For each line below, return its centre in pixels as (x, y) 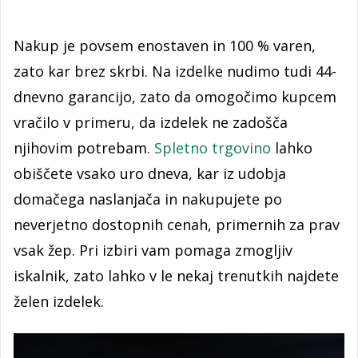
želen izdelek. (59, 301)
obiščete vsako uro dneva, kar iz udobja (150, 173)
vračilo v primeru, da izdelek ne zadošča (151, 122)
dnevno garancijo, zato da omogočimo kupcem (175, 97)
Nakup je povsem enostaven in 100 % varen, (165, 46)
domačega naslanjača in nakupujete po (148, 199)
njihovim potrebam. (84, 148)
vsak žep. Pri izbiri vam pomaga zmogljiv (153, 250)
